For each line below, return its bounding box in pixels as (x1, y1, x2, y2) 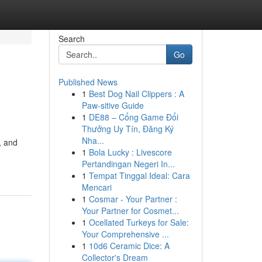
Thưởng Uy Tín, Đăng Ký (81, 123, 174, 135)
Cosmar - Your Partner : (88, 193, 177, 205)
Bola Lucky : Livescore (88, 146, 172, 158)
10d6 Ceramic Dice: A (88, 240, 170, 251)
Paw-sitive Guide (81, 99, 144, 111)
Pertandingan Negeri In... (81, 158, 175, 170)
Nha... (81, 135, 104, 146)
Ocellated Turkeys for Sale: (88, 216, 189, 228)
